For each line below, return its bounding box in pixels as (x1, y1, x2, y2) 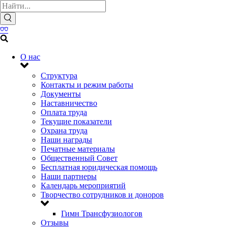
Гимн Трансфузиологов (61, 209, 142, 218)
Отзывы (41, 218, 69, 227)
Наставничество (41, 99, 97, 107)
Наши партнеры (41, 172, 97, 181)
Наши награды (41, 135, 92, 144)
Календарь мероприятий (41, 181, 126, 190)
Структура (41, 71, 77, 80)
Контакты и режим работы (41, 80, 133, 89)
